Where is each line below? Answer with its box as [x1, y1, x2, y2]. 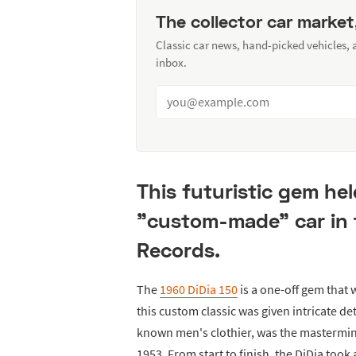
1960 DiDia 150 [160, 281, 238, 297]
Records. [137, 237, 220, 262]
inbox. [156, 54, 187, 70]
